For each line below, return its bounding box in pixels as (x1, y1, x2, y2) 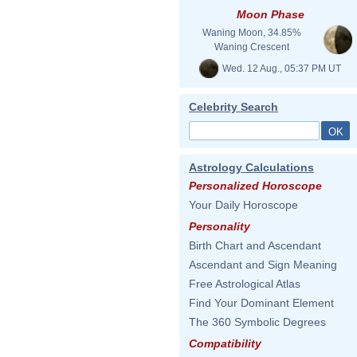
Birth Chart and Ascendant (189, 239, 321, 252)
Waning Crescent (214, 41, 289, 53)
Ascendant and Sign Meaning (189, 258, 337, 271)
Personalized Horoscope (189, 179, 322, 192)
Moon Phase (236, 8, 304, 21)
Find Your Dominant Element (189, 296, 334, 309)
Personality (189, 220, 250, 233)
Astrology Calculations (189, 161, 314, 174)
